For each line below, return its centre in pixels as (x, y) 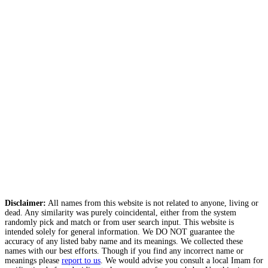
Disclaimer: (25, 203)
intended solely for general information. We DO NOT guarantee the (120, 232)
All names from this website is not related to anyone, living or (152, 203)
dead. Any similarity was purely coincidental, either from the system (121, 213)
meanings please (33, 261)
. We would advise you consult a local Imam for (182, 261)
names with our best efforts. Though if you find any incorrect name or (124, 251)
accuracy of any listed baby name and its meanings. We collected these (124, 242)
